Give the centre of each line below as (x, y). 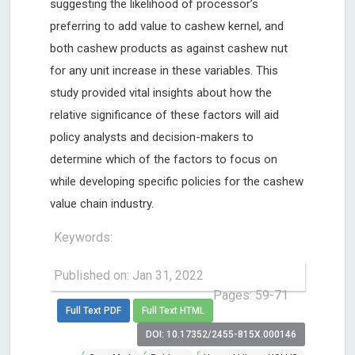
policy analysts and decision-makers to (152, 137)
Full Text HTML (173, 310)
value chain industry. (102, 203)
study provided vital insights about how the (161, 92)
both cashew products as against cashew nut (169, 48)
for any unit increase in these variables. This (164, 70)
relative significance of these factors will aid (164, 115)
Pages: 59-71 (251, 295)
